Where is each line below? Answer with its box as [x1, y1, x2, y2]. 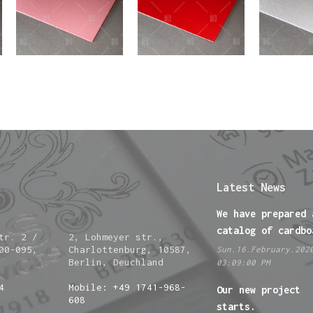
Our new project [217, 284, 301, 296]
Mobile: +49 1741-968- [68, 282, 186, 293]
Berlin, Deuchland [68, 256, 163, 268]
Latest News [217, 181, 286, 194]
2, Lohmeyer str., [68, 231, 163, 243]
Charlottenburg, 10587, [68, 244, 191, 256]
